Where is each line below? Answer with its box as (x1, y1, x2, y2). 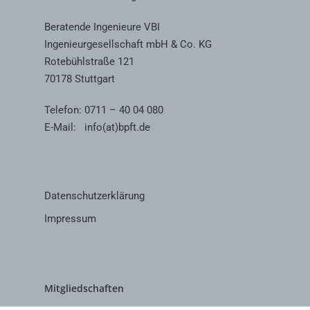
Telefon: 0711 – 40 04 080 (44, 104, 163, 116)
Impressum (44, 212, 96, 225)
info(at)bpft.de (84, 121, 150, 134)
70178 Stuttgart (44, 73, 115, 85)
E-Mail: (44, 121, 84, 134)
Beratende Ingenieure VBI (44, 21, 160, 33)
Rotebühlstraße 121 (44, 55, 134, 68)
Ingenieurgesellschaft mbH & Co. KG (44, 38, 212, 51)
